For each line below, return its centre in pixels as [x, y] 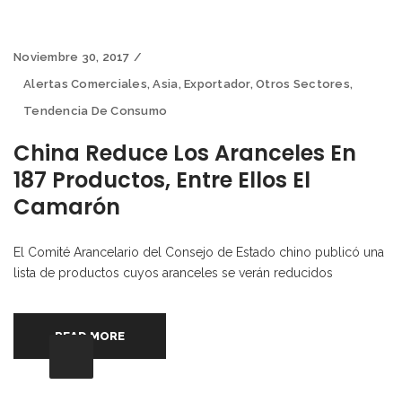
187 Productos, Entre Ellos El [162, 179]
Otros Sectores [303, 83]
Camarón [67, 206]
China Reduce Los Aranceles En [185, 153]
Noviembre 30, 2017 [72, 57]
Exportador [217, 83]
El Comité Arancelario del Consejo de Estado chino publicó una [199, 252]
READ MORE [90, 336]
